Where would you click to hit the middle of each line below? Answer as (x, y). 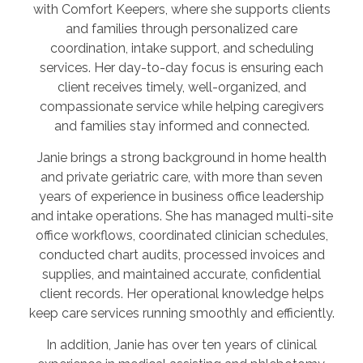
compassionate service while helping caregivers (181, 106)
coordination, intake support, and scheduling (181, 48)
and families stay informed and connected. (181, 126)
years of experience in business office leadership (181, 196)
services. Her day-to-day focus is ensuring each (181, 67)
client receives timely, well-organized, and (181, 87)
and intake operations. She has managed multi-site (181, 216)
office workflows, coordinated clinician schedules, (181, 235)
